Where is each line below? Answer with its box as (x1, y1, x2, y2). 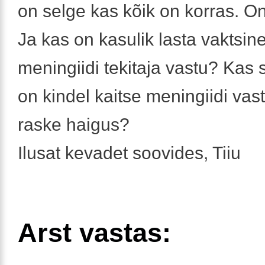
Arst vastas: (18, 217, 171, 248)
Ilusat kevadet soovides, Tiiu (18, 143, 241, 163)
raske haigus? (18, 114, 130, 134)
